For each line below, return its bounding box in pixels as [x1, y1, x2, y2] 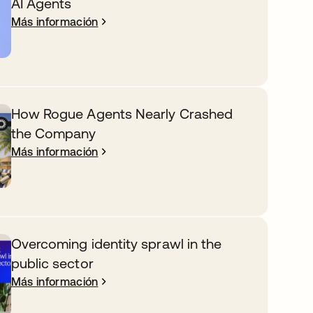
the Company [10, 125, 96, 141]
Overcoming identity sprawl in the [10, 235, 222, 252]
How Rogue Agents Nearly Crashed [10, 105, 233, 122]
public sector [10, 255, 94, 271]
